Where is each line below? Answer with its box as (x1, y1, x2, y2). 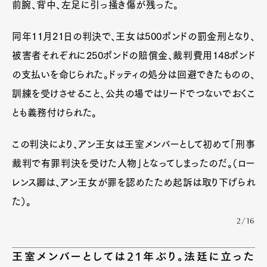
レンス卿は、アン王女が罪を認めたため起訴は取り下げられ (12, 178, 255, 187)
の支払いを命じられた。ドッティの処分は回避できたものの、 (12, 70, 255, 79)
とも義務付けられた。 (12, 108, 97, 117)
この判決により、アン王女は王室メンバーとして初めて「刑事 (12, 139, 255, 149)
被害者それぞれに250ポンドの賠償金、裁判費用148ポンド (12, 51, 255, 60)
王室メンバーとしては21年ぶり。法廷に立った (12, 251, 255, 262)
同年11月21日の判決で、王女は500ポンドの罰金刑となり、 (12, 32, 255, 41)
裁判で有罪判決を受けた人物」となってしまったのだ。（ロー (12, 159, 255, 168)
